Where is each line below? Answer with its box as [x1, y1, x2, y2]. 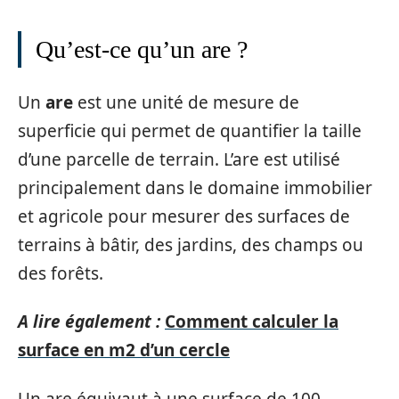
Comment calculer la [165, 310, 338, 333]
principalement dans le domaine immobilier [18, 175, 372, 199]
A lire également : [18, 310, 160, 333]
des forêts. [18, 261, 103, 285]
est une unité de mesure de [73, 90, 299, 114]
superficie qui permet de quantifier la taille [18, 118, 362, 142]
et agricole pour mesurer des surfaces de [18, 204, 350, 228]
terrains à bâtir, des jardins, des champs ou [18, 232, 363, 256]
